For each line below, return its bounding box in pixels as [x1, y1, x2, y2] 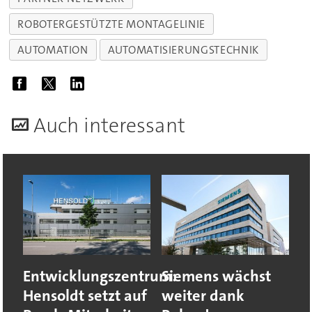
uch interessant [45, 111, 185, 139]
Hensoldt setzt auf [22, 285, 147, 306]
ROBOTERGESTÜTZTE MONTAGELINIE [17, 16, 205, 31]
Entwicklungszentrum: [22, 265, 177, 286]
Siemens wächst [162, 265, 271, 286]
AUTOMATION [17, 42, 88, 57]
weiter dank [162, 285, 244, 306]
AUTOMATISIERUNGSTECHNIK [108, 42, 259, 57]
